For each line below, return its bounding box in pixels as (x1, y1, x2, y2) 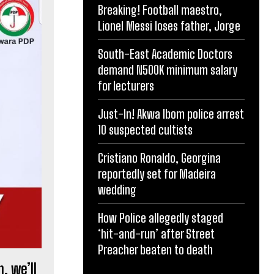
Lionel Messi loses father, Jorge (98, 18, 243, 33)
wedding (98, 182, 136, 197)
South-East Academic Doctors (98, 46, 232, 61)
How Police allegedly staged (98, 210, 223, 225)
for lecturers (98, 78, 154, 93)
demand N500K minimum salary (98, 62, 237, 77)
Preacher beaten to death (98, 242, 213, 257)
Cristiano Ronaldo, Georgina (98, 150, 221, 165)
